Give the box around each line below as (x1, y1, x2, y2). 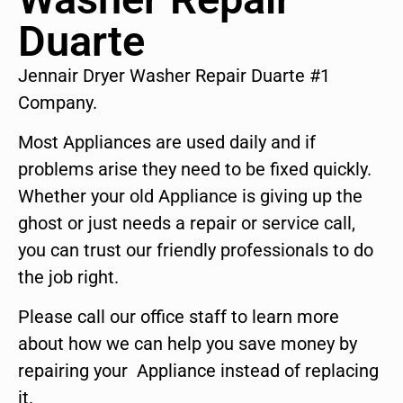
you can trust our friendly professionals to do (18, 239, 373, 262)
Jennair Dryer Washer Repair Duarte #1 (18, 64, 330, 86)
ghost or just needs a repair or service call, (18, 212, 355, 235)
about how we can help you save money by (18, 333, 357, 355)
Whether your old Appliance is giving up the (18, 185, 363, 208)
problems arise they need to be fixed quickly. (18, 158, 372, 181)
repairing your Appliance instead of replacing (18, 360, 379, 382)
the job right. (18, 266, 119, 289)
